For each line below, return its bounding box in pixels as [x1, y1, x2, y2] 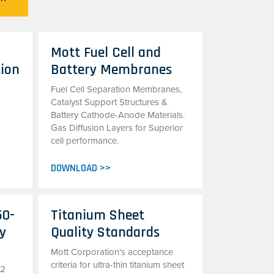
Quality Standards [50, 223, 160, 242]
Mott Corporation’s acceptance [50, 246, 173, 257]
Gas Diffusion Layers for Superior [50, 122, 183, 133]
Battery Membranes [50, 61, 172, 79]
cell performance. [50, 135, 119, 146]
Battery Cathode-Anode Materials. [50, 109, 185, 120]
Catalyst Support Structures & [50, 97, 168, 108]
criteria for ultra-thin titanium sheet [50, 259, 184, 270]
